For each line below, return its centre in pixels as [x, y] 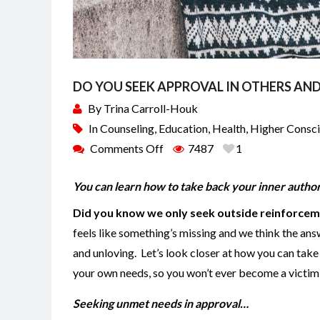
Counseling [127, 128]
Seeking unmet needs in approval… [163, 303]
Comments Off [127, 148]
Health [229, 128]
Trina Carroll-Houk [151, 108]
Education [183, 128]
